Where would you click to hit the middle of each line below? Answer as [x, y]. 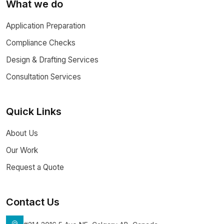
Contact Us [33, 202]
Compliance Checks [41, 43]
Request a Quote [35, 167]
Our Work [22, 150]
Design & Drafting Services [52, 60]
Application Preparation [46, 26]
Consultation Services [43, 77]
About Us [22, 133]
